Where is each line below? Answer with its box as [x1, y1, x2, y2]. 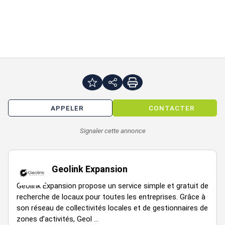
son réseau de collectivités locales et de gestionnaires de [17, 203, 208, 212]
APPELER [51, 103, 84, 112]
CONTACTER [149, 103, 195, 112]
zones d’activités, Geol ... [17, 214, 98, 223]
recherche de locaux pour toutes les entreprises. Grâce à [17, 192, 205, 201]
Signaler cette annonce [79, 126, 146, 135]
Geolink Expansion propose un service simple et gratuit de [17, 181, 208, 190]
